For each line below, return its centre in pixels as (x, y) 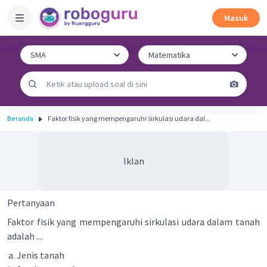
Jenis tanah (41, 255)
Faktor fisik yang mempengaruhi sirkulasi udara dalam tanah (133, 222)
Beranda (20, 118)
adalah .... (26, 236)
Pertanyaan (31, 203)
